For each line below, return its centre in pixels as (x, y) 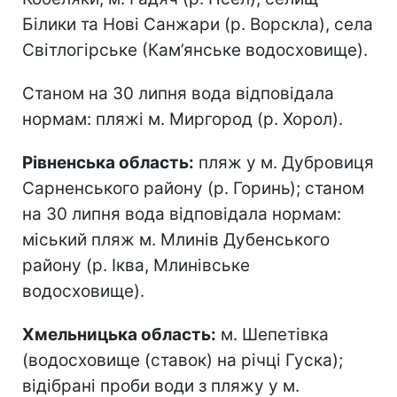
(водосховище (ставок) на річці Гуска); (183, 360)
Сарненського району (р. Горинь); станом (193, 188)
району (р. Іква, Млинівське (136, 265)
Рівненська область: (108, 162)
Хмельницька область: (119, 334)
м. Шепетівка (272, 334)
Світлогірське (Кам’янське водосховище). (195, 50)
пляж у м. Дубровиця (284, 162)
